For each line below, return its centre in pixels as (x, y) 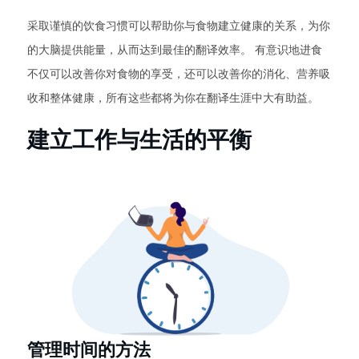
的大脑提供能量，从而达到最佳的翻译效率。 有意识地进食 (175, 49)
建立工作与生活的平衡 (139, 139)
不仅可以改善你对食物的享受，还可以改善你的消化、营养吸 (179, 73)
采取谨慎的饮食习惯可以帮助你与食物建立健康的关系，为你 (179, 25)
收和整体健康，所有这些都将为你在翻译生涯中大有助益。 (173, 97)
